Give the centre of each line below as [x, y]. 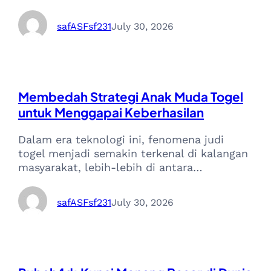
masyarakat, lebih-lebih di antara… [110, 168]
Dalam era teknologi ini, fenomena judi [121, 140]
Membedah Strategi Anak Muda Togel [131, 96]
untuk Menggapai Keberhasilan [111, 112]
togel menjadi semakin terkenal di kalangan [133, 154]
